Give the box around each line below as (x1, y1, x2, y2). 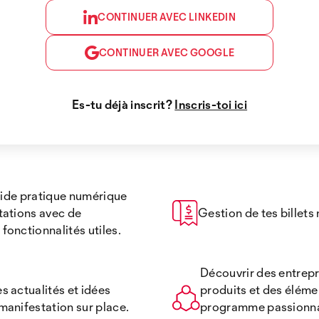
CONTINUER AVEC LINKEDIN (98, 11, 236, 23)
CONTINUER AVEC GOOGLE (99, 46, 235, 59)
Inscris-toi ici (174, 96, 248, 112)
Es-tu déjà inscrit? (71, 96, 175, 112)
